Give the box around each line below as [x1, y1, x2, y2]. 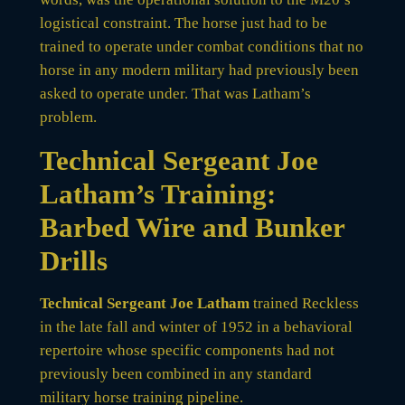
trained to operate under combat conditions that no [39, 37, 363, 55]
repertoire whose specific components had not [39, 341, 334, 359]
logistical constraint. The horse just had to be [39, 14, 327, 32]
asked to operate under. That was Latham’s [39, 84, 311, 102]
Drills [39, 244, 108, 277]
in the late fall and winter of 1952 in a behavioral [39, 317, 353, 335]
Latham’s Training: [39, 177, 276, 210]
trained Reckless [249, 294, 359, 312]
